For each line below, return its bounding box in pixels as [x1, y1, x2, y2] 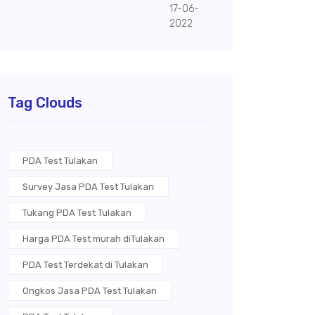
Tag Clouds [8, 94, 82, 111]
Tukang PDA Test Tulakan [22, 207, 131, 218]
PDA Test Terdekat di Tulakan [22, 259, 148, 270]
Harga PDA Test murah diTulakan [22, 233, 165, 244]
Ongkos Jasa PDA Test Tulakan [22, 285, 157, 296]
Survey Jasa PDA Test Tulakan [22, 181, 154, 192]
